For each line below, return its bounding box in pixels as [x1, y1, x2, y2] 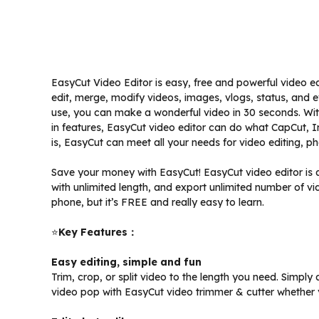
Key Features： [58, 226, 137, 239]
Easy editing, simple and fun [51, 256, 202, 269]
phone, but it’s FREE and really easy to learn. [51, 196, 264, 209]
